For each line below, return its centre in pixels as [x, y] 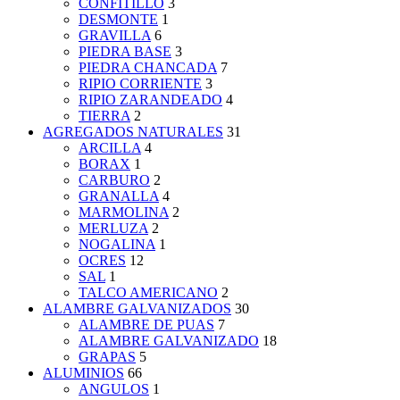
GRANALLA [119, 196]
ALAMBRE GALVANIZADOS [137, 309]
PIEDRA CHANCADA [148, 68]
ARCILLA [110, 148]
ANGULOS [114, 389]
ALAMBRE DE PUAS [146, 325]
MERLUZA [113, 229]
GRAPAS [107, 357]
